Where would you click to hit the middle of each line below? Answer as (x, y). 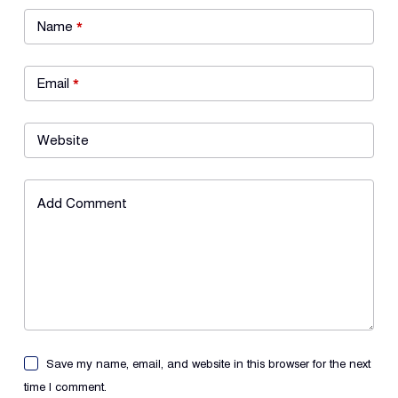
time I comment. (65, 386)
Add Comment (82, 203)
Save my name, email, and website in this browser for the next (209, 363)
